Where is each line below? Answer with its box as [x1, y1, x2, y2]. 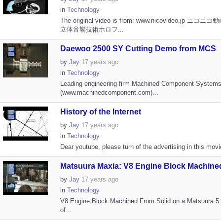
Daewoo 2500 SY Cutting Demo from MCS [60, 44, 216, 53]
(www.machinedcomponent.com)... [60, 89, 158, 96]
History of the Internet [60, 108, 141, 116]
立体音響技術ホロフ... [60, 26, 124, 33]
